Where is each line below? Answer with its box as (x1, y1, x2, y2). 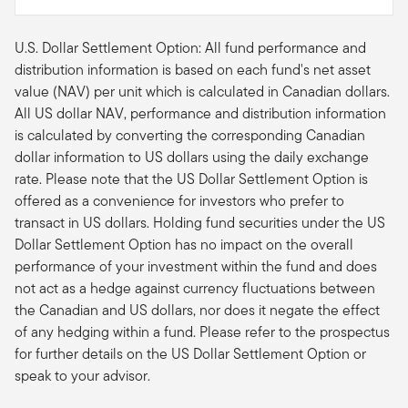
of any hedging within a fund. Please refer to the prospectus (15, 321, 390, 342)
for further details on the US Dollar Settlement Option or (15, 342, 366, 364)
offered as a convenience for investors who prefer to (15, 189, 344, 211)
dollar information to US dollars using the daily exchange (15, 146, 369, 168)
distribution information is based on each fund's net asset (15, 58, 371, 80)
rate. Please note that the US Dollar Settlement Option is (15, 168, 368, 189)
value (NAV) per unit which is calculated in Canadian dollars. (15, 80, 390, 102)
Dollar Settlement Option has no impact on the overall (15, 233, 353, 255)
